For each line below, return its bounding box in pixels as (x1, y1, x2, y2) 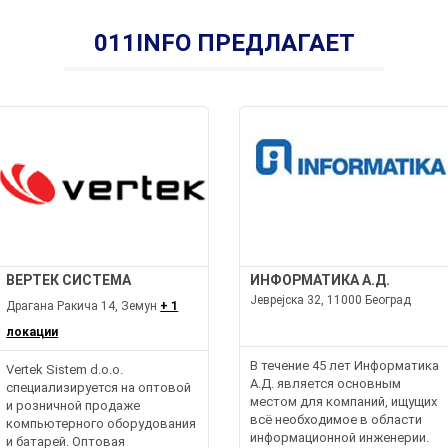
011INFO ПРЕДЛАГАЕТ (93, 28, 355, 57)
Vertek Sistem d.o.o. (6, 361, 124, 377)
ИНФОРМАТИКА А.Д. (250, 271, 390, 288)
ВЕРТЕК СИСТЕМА (6, 271, 132, 288)
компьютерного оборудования (6, 415, 197, 431)
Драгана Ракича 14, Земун (6, 298, 161, 313)
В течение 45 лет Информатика (250, 357, 439, 373)
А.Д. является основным (250, 375, 401, 391)
